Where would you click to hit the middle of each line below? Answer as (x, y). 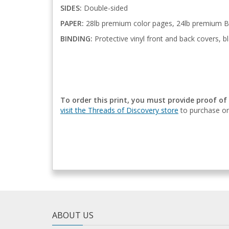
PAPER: (72, 23)
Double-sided (105, 8)
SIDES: (71, 8)
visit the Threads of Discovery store (119, 110)
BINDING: (77, 38)
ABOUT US (73, 215)
